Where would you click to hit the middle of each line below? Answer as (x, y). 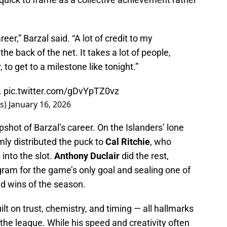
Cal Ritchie (128, 142)
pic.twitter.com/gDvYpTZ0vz (61, 91)
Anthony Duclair (87, 156)
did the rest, (144, 156)
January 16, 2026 (40, 105)
